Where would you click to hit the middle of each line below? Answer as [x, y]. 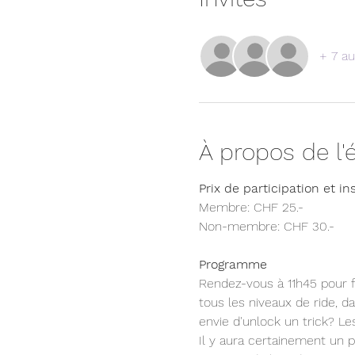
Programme [233, 264]
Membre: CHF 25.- [253, 207]
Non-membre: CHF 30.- [268, 226]
